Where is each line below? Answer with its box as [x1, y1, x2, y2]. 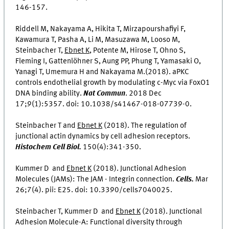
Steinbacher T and [15, 122, 78, 130]
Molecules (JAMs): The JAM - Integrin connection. [15, 175, 176, 184]
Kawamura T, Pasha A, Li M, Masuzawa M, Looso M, [15, 36, 180, 44]
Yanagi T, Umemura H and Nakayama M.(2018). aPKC [15, 68, 190, 77]
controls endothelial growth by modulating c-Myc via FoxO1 [15, 79, 211, 87]
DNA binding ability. [15, 89, 84, 98]
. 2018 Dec [125, 89, 162, 98]
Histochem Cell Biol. [15, 143, 83, 152]
